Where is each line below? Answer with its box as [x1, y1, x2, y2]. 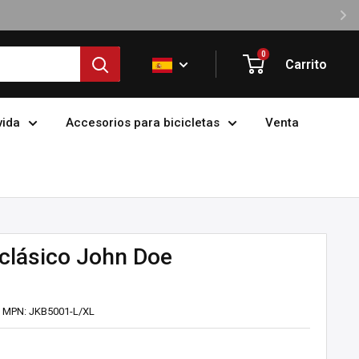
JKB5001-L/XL [29, 305, 95, 317]
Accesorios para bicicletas [65, 115, 220, 130]
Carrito [285, 56, 327, 72]
